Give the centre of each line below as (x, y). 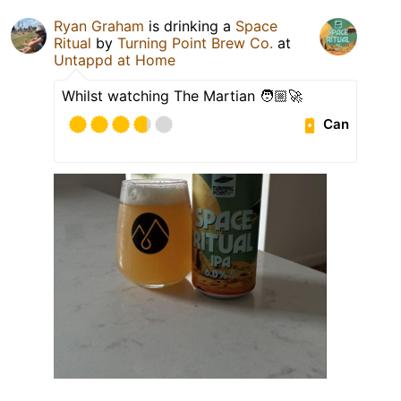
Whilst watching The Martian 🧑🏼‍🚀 (182, 95)
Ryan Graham (99, 26)
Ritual (73, 43)
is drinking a (190, 26)
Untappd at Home (115, 60)
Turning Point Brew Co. (195, 43)
